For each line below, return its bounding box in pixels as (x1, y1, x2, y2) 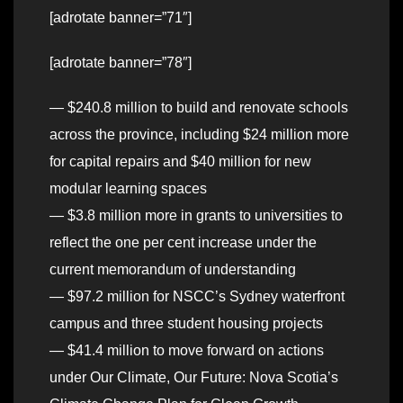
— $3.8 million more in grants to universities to (49, 208, 343, 224)
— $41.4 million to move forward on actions (49, 343, 324, 359)
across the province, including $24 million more (49, 127, 349, 143)
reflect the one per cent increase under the (49, 235, 317, 251)
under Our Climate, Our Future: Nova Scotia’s (49, 370, 338, 386)
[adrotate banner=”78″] (49, 55, 192, 71)
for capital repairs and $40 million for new (49, 154, 311, 170)
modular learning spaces (49, 181, 207, 197)
